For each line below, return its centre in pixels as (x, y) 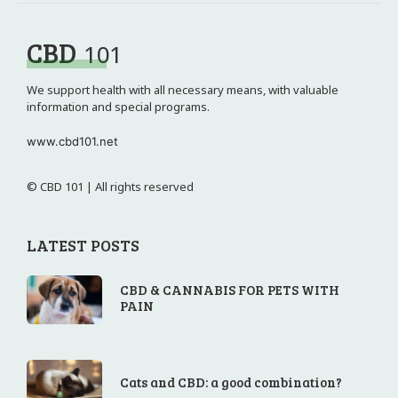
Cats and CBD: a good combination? (231, 382)
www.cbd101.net (72, 142)
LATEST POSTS (83, 246)
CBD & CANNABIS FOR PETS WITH (230, 290)
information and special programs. (118, 107)
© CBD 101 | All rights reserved (110, 187)
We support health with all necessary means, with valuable (183, 90)
